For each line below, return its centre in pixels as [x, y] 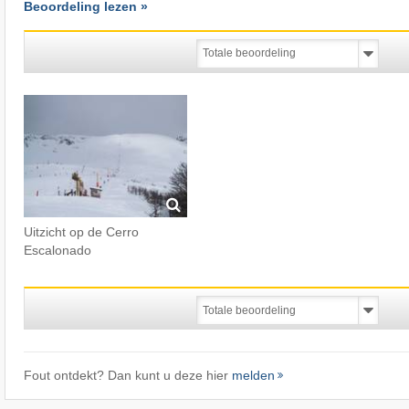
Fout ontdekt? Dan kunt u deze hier [127, 376]
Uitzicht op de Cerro [81, 232]
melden [253, 376]
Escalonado [57, 251]
